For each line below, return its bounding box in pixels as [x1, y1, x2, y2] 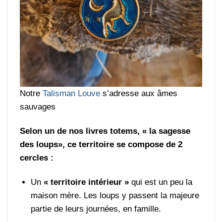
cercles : [20, 153, 54, 163]
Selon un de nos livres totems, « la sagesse [20, 126, 191, 136]
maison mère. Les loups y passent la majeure [31, 190, 200, 200]
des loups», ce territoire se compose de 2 [20, 139, 183, 149]
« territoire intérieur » [44, 177, 129, 187]
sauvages [20, 102, 56, 111]
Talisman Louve [43, 88, 101, 98]
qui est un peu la [129, 177, 193, 187]
